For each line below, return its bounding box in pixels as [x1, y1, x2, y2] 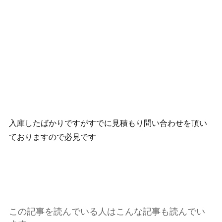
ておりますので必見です [8, 132, 96, 141]
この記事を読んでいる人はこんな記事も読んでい [8, 206, 205, 217]
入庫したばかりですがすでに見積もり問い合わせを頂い [8, 118, 207, 127]
